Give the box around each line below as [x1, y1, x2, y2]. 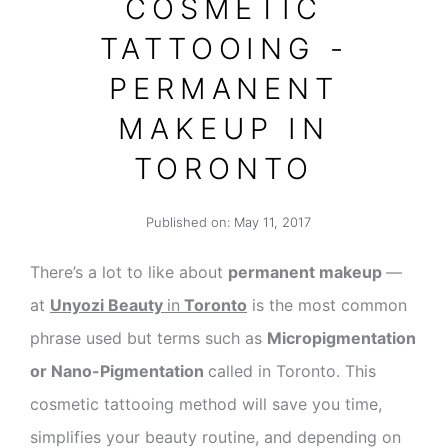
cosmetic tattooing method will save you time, [30, 394, 382, 415]
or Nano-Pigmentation [30, 361, 208, 382]
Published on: [145, 214, 234, 231]
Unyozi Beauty [50, 295, 167, 316]
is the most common [247, 295, 407, 316]
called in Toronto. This [208, 361, 376, 382]
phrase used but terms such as [30, 328, 267, 349]
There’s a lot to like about [30, 262, 228, 283]
